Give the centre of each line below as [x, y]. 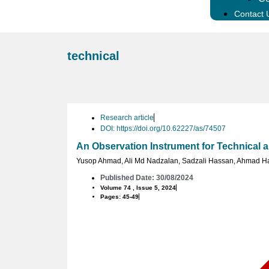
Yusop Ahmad [99, 161]
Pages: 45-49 [119, 197]
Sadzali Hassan [208, 161]
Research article [127, 118]
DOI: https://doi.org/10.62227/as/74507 [163, 129]
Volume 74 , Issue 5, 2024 [138, 188]
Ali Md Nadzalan [151, 161]
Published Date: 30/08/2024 [147, 178]
